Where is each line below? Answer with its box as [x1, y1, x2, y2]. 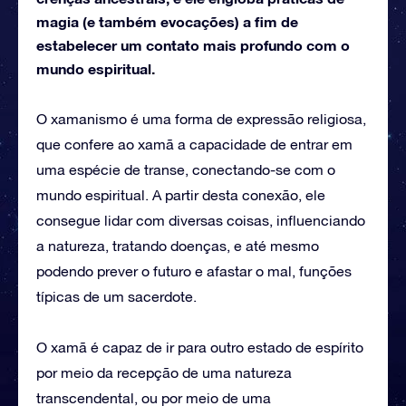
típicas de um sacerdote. [36, 287, 197, 304]
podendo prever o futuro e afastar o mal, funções [36, 262, 352, 279]
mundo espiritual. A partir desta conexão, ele [36, 186, 325, 203]
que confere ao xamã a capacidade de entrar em [36, 135, 353, 152]
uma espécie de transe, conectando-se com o [36, 160, 335, 178]
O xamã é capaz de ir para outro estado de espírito [36, 338, 363, 355]
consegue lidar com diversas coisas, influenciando [36, 211, 365, 228]
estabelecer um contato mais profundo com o [36, 35, 350, 53]
